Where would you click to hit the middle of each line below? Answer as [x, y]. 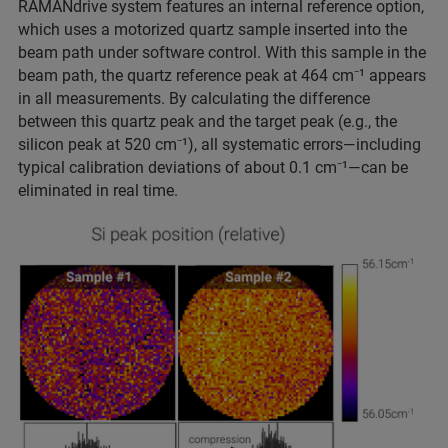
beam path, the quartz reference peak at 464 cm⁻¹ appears [222, 75]
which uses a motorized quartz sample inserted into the [212, 29]
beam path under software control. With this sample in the [222, 52]
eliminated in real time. [98, 190]
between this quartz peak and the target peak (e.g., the [207, 121]
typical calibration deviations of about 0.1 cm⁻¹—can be [213, 167]
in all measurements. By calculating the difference [194, 98]
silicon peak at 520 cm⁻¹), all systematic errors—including [219, 144]
